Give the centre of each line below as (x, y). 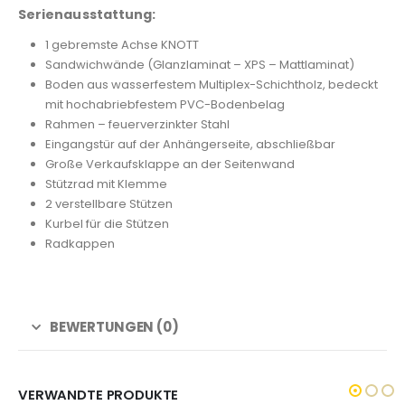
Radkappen (80, 243)
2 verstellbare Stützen (108, 203)
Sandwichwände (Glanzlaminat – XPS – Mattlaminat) (199, 64)
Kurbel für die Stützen (107, 223)
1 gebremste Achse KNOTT (122, 44)
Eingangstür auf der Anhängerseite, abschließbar (190, 144)
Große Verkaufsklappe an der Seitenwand (170, 164)
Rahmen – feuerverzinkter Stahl (137, 124)
